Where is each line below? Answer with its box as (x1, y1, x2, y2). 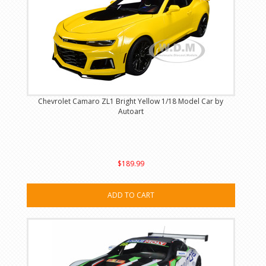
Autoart (118, 106, 144, 117)
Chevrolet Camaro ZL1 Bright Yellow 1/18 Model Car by (38, 96, 224, 107)
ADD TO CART (107, 190, 154, 201)
